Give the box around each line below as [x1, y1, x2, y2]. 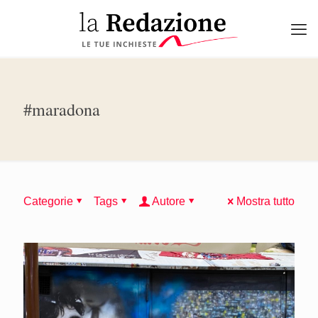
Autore [152, 195, 185, 207]
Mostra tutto [236, 195, 295, 207]
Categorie [23, 195, 73, 207]
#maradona [23, 98, 100, 121]
